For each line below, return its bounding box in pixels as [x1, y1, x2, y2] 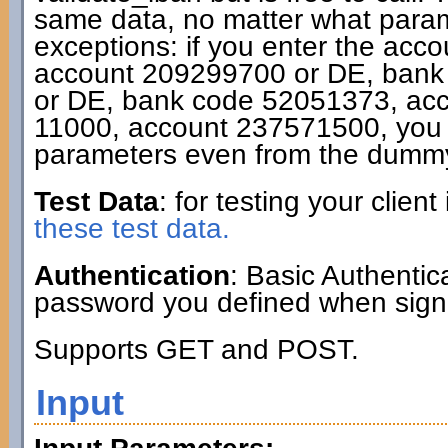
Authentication [33, 260, 230, 291]
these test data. [33, 213, 230, 244]
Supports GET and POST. [33, 334, 359, 365]
